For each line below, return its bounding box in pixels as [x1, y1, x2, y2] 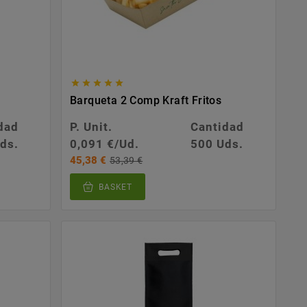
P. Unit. [70, 119, 113, 134]
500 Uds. [191, 136, 244, 151]
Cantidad [190, 119, 244, 134]
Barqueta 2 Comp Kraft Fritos [70, 93, 222, 107]
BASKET [99, 182, 132, 193]
